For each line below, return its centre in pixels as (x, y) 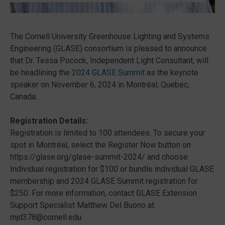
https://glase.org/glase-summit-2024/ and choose (99, 157)
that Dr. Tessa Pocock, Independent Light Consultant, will (109, 61)
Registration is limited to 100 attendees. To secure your (107, 133)
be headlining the (41, 73)
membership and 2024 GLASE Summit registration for (104, 181)
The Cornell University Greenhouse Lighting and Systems (110, 36)
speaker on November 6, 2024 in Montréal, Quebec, (100, 85)
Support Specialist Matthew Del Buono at (82, 205)
